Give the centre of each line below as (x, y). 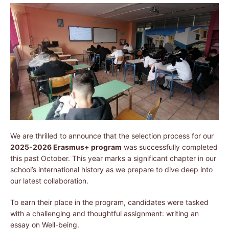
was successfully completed (170, 147)
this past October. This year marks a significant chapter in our (113, 158)
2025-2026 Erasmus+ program (66, 147)
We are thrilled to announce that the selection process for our (112, 135)
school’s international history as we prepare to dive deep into (111, 169)
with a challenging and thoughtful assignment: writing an (105, 213)
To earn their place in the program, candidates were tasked (109, 202)
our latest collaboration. (49, 180)
